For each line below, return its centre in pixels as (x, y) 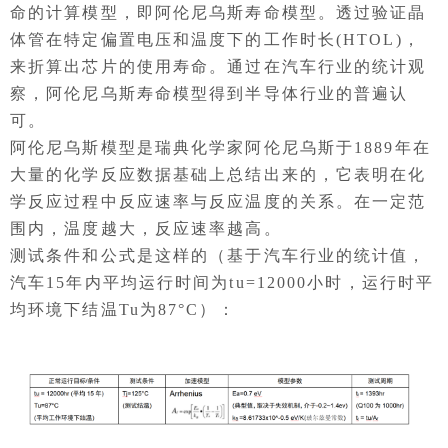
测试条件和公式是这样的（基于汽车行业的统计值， (218, 255)
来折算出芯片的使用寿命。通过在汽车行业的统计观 (218, 66)
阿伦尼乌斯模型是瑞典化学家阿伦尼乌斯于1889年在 (220, 147)
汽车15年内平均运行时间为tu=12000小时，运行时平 (222, 282)
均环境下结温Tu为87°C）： (123, 309)
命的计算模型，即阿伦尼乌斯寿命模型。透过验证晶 (218, 12)
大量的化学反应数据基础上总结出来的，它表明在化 (218, 174)
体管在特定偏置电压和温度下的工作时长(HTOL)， (215, 39)
